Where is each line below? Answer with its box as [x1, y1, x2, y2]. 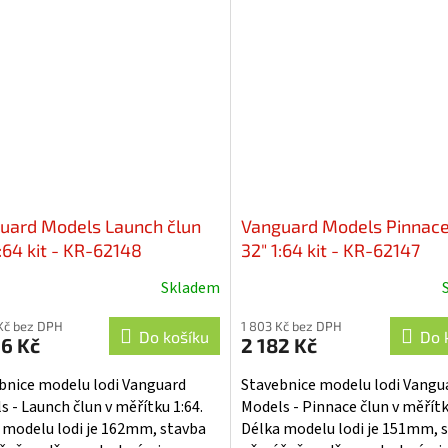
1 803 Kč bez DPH [240, 318, 342, 335]
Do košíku [138, 327, 209, 347]
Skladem [160, 277, 220, 300]
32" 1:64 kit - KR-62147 [240, 239, 420, 262]
